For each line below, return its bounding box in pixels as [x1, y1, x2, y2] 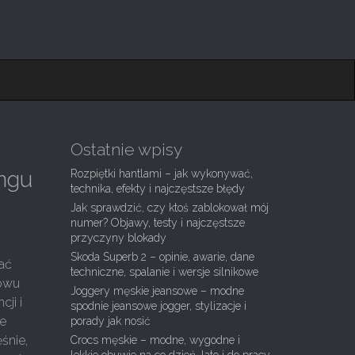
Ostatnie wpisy [70, 139, 182, 159]
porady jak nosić [70, 315, 151, 327]
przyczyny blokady [70, 231, 166, 244]
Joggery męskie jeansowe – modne [70, 284, 244, 297]
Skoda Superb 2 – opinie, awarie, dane [70, 250, 254, 263]
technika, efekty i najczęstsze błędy [70, 182, 245, 195]
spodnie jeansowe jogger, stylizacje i [70, 300, 246, 312]
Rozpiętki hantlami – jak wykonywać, [70, 167, 253, 180]
